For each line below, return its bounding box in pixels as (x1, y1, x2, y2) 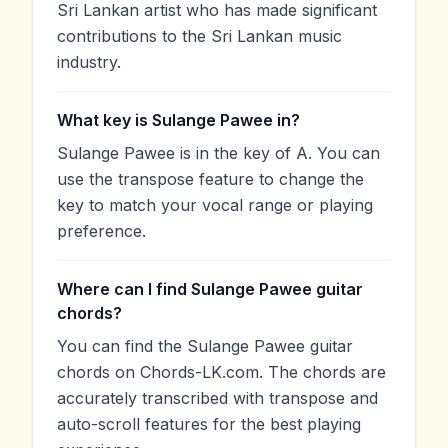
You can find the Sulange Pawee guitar (57, 335, 353, 356)
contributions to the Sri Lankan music (57, 25, 342, 46)
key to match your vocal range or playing (57, 194, 373, 215)
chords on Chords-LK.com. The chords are (57, 361, 386, 382)
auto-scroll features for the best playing (57, 413, 361, 434)
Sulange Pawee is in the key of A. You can (57, 142, 380, 163)
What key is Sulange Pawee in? (57, 109, 300, 130)
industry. (57, 51, 121, 72)
